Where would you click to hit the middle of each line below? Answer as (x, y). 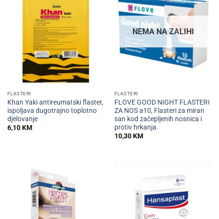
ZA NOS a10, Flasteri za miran (159, 110)
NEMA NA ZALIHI (163, 32)
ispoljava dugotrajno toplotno (52, 110)
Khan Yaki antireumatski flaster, (55, 102)
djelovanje (22, 119)
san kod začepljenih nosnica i (158, 119)
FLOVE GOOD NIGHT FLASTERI (162, 102)
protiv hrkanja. (136, 127)
